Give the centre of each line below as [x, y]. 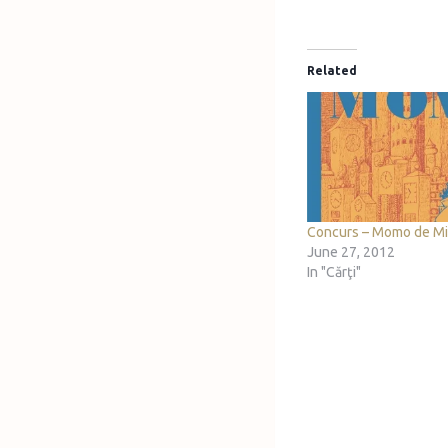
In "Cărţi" [334, 272]
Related [332, 71]
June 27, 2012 [351, 252]
